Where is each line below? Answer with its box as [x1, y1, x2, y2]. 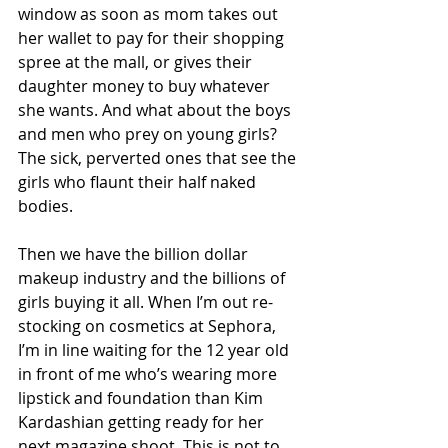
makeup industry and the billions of [18, 267, 289, 290]
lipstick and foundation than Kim [18, 387, 267, 410]
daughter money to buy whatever [18, 75, 274, 98]
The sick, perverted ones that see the [18, 147, 300, 170]
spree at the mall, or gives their [18, 51, 256, 74]
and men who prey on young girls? [18, 123, 281, 146]
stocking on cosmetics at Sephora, [18, 315, 280, 338]
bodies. [18, 195, 77, 218]
